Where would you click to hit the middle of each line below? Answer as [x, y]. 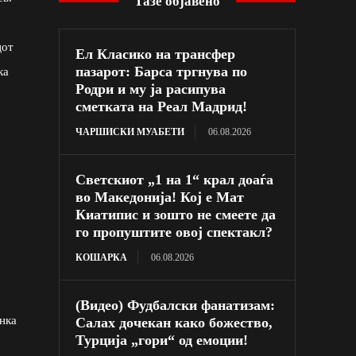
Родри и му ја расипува [151, 89]
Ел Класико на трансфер [156, 54]
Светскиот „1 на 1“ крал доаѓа [175, 179]
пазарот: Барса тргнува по [162, 71]
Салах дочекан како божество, [174, 322]
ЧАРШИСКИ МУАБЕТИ [130, 132]
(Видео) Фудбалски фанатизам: [176, 305]
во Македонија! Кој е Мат [160, 197]
